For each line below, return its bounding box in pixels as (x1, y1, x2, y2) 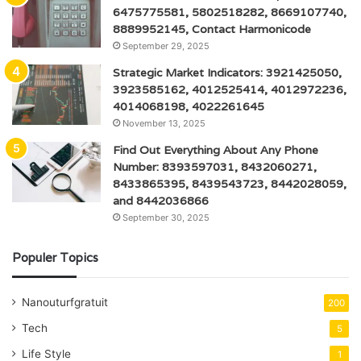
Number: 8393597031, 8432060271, (113, 159, 317, 174)
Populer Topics (12, 249, 98, 265)
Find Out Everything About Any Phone (113, 142, 318, 157)
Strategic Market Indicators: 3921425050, (113, 64, 342, 80)
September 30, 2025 (122, 211, 210, 223)
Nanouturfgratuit (22, 295, 108, 309)
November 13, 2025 (122, 117, 205, 129)
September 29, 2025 (122, 39, 210, 52)
